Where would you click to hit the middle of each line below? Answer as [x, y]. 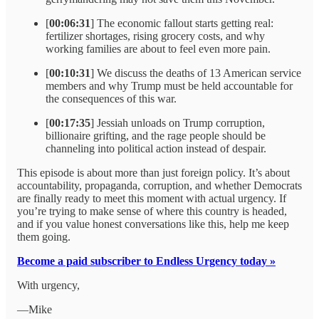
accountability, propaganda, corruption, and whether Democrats [159, 186]
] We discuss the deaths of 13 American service [196, 73]
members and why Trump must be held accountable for [169, 86]
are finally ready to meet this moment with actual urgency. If [152, 199]
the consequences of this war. [111, 99]
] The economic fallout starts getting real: [182, 23]
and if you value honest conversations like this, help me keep [153, 224]
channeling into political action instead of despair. [156, 149]
